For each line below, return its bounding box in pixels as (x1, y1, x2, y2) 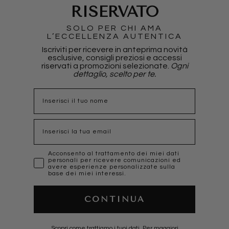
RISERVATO (71, 2, 158, 21)
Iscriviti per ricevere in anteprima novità (41, 45, 188, 54)
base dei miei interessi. (48, 170, 126, 177)
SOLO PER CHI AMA (66, 24, 163, 32)
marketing (33, 149, 67, 156)
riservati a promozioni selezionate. (41, 61, 171, 70)
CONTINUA (84, 194, 145, 204)
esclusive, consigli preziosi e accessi (47, 53, 182, 62)
